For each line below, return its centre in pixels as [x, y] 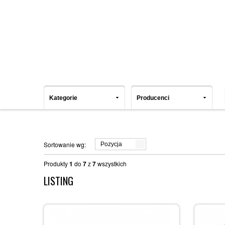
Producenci [153, 98]
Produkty [57, 163]
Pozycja [111, 144]
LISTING [59, 181]
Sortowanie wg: [65, 144]
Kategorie [63, 98]
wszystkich [111, 163]
